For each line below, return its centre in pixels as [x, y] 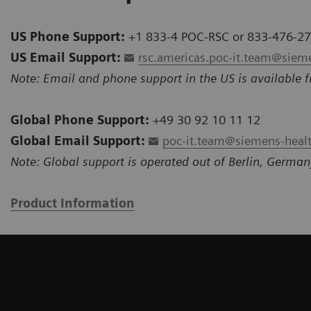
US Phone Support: [68, 37]
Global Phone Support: [80, 120]
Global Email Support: [78, 141]
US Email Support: [66, 58]
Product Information [73, 203]
